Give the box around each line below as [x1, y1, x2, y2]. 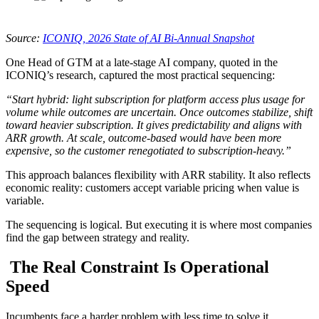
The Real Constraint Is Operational [6, 258, 269, 277]
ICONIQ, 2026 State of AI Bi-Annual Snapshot [43, 31, 254, 44]
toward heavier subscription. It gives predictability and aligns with [6, 118, 302, 131]
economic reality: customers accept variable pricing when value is [6, 181, 299, 194]
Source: [6, 31, 43, 44]
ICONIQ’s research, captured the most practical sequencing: [6, 68, 275, 81]
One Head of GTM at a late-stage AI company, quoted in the [6, 56, 278, 68]
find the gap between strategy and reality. [6, 231, 189, 244]
